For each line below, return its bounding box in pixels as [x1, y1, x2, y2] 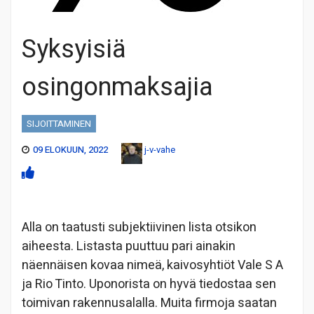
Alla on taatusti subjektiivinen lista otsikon [22, 217, 257, 237]
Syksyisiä [22, 30, 126, 68]
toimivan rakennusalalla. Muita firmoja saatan [22, 293, 277, 313]
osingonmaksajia [22, 68, 213, 106]
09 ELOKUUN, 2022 [33, 142, 108, 156]
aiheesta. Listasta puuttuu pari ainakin [22, 236, 235, 256]
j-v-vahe [144, 142, 175, 156]
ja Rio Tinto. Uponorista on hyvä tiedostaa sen [22, 274, 276, 294]
